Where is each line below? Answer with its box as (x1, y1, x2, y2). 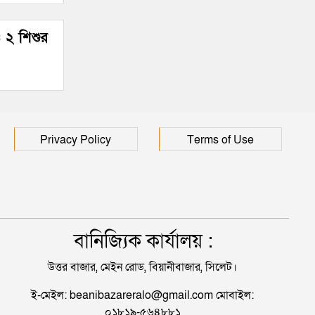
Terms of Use (186, 132, 254, 148)
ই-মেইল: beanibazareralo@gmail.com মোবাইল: (31, 288, 255, 304)
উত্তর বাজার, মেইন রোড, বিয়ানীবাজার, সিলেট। (48, 259, 238, 276)
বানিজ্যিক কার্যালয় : (73, 229, 213, 255)
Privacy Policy (40, 132, 112, 148)
